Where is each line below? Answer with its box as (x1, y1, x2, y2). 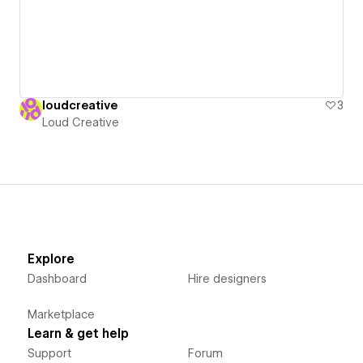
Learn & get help (27, 327, 129, 342)
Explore (27, 252, 75, 267)
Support (27, 347, 71, 361)
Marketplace (27, 308, 95, 322)
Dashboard (27, 272, 87, 286)
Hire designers (187, 272, 267, 286)
